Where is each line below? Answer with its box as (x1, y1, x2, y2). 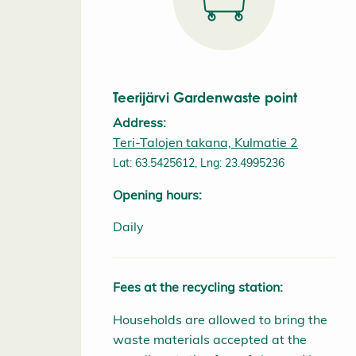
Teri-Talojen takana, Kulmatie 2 (113, 133, 298, 150)
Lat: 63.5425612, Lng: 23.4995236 (113, 155, 284, 170)
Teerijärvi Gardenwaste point (113, 88, 297, 106)
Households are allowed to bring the (113, 311, 327, 328)
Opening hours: (113, 186, 202, 203)
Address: (113, 114, 166, 130)
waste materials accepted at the (113, 331, 307, 348)
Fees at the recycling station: (113, 279, 283, 296)
